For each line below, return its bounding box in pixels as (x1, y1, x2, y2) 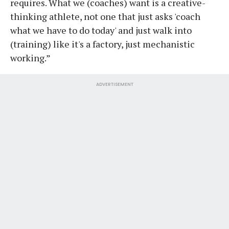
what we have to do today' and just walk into (10, 24, 192, 36)
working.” (10, 51, 51, 64)
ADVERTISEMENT (96, 81, 133, 87)
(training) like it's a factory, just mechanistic (10, 37, 195, 50)
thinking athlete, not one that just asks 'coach (10, 10, 200, 22)
